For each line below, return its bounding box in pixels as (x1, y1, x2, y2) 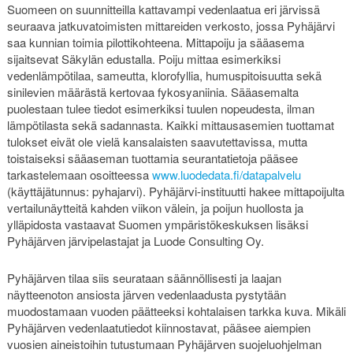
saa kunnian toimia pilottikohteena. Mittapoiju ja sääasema (6, 33, 304, 50)
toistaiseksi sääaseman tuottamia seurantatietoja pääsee (6, 149, 298, 166)
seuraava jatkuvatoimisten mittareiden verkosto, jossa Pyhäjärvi (6, 17, 335, 34)
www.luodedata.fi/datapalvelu (151, 165, 301, 183)
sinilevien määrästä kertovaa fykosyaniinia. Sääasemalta (6, 83, 299, 100)
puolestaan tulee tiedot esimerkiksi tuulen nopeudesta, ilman (6, 99, 314, 117)
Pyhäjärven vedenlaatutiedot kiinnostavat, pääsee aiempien (6, 319, 310, 336)
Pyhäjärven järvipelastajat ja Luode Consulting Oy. (6, 232, 264, 249)
